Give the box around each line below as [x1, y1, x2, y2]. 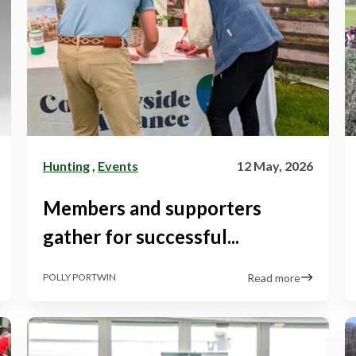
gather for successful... [43, 224, 239, 248]
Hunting [43, 157, 90, 173]
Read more [247, 270, 300, 284]
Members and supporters [43, 195, 261, 219]
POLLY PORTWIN [43, 271, 116, 284]
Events [98, 157, 138, 173]
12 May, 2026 [237, 157, 313, 173]
